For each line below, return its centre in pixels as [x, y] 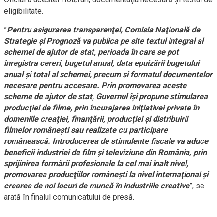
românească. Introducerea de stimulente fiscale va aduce [106, 141]
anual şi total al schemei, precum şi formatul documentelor [108, 74]
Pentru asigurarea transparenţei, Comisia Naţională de [103, 30]
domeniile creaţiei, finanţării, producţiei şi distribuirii [96, 119]
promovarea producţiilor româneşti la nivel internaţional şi [106, 174]
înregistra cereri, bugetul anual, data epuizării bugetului [101, 63]
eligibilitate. [24, 11]
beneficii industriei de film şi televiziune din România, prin [105, 152]
